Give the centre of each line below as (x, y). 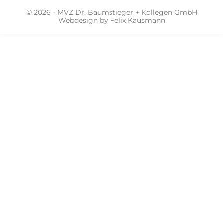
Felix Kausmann (137, 20)
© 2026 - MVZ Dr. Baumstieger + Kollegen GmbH (111, 12)
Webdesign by (84, 20)
